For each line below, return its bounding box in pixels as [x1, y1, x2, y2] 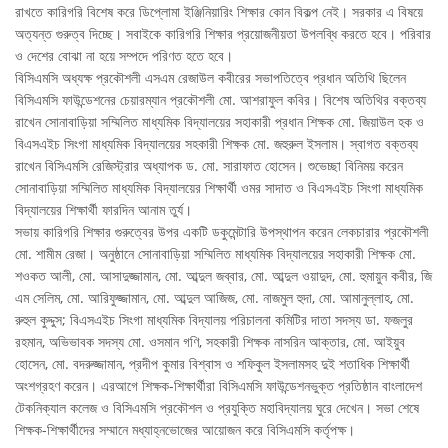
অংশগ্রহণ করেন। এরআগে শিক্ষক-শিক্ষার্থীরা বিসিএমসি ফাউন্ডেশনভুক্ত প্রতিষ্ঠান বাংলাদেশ [15, 375, 422, 395]
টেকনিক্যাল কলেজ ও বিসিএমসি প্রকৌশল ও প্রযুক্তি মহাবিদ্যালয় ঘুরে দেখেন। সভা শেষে [15, 397, 419, 417]
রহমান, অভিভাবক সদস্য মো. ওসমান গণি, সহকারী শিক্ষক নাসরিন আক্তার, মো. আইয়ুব [15, 331, 405, 351]
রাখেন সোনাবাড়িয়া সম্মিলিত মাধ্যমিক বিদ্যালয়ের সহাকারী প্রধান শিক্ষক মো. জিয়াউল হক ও [15, 111, 424, 131]
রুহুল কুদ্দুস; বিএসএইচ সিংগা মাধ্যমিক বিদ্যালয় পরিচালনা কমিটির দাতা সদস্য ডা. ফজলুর [15, 309, 413, 329]
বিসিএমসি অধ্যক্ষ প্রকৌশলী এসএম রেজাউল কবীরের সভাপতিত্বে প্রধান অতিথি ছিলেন [15, 67, 406, 87]
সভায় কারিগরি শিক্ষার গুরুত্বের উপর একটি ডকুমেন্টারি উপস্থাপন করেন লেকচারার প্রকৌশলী [15, 221, 429, 241]
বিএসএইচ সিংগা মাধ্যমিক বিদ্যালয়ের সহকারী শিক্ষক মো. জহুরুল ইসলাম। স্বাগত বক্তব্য [15, 133, 418, 153]
